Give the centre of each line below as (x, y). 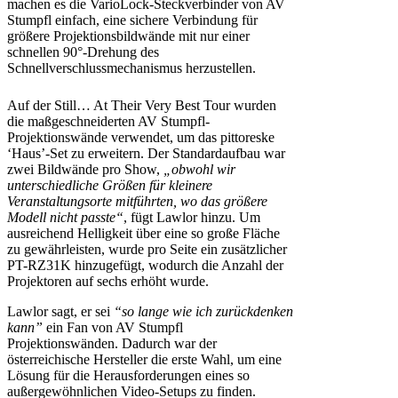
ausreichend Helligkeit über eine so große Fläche (143, 233)
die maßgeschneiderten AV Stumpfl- (108, 121)
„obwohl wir (199, 169)
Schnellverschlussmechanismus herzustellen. (131, 68)
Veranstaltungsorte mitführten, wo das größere (137, 201)
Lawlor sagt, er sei (60, 311)
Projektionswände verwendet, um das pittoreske (141, 137)
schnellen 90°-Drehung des (83, 52)
